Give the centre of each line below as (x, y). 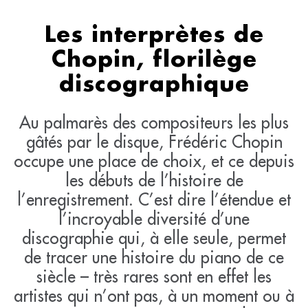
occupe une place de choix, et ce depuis (154, 161)
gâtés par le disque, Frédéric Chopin (154, 141)
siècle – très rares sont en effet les (154, 276)
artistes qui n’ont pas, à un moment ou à (154, 295)
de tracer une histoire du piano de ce (154, 257)
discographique (154, 85)
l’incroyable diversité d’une (154, 218)
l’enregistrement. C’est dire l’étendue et (154, 199)
